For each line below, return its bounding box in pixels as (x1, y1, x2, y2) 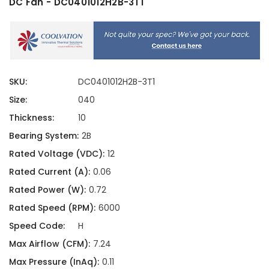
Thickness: (9, 111, 54, 124)
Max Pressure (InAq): (9, 255, 99, 268)
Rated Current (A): (9, 165, 90, 178)
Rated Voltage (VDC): (9, 147, 104, 160)
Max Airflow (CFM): (9, 237, 90, 250)
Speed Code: (9, 219, 65, 232)
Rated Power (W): (9, 183, 86, 196)
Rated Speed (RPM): (9, 201, 95, 214)
